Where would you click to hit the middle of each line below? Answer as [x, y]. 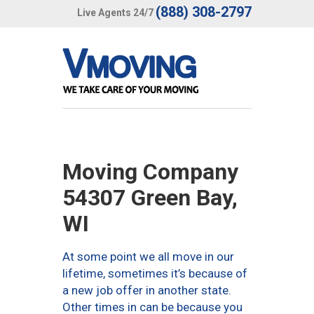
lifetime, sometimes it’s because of [155, 273]
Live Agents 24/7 [115, 12]
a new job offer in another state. [147, 290]
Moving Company [150, 172]
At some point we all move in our [148, 257]
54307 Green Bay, [150, 198]
